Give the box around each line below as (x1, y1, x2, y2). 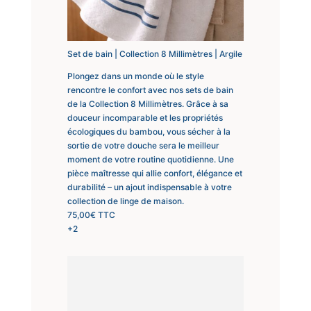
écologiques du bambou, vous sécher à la (67, 126, 230, 137)
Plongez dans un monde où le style (67, 70, 204, 81)
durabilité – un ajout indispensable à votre (67, 181, 232, 192)
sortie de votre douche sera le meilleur (67, 140, 219, 151)
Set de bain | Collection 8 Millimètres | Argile (67, 48, 242, 59)
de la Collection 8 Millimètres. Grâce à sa (67, 98, 228, 109)
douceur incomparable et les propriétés (67, 112, 223, 123)
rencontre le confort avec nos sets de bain (67, 84, 233, 95)
